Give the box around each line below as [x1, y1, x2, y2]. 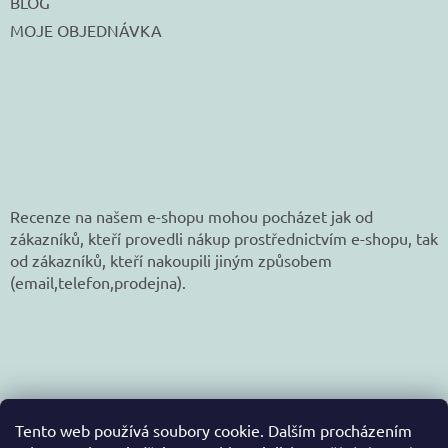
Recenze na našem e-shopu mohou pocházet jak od [10, 205, 373, 226]
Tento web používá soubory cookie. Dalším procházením [15, 420, 412, 440]
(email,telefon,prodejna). [10, 271, 186, 292]
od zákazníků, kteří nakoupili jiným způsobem [10, 249, 332, 270]
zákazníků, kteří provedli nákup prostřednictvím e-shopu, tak [10, 227, 438, 248]
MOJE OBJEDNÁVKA [10, 19, 162, 40]
